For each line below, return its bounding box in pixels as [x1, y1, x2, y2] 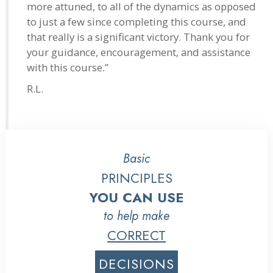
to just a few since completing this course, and [27, 14, 246, 29]
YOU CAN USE [90, 187, 183, 207]
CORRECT [107, 225, 166, 245]
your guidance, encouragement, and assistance [27, 44, 250, 59]
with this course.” [27, 60, 108, 74]
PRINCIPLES [101, 168, 172, 188]
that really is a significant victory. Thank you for [27, 29, 250, 44]
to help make [104, 207, 169, 225]
